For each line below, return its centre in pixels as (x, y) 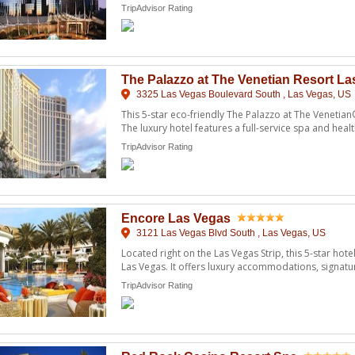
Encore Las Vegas (176, 218)
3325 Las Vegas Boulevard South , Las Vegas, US (242, 94)
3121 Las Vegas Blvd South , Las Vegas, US (230, 233)
